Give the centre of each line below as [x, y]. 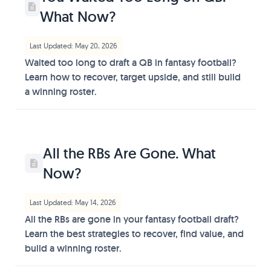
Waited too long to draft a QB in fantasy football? [131, 63]
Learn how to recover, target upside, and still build [133, 77]
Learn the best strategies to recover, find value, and [134, 234]
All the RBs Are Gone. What [130, 153]
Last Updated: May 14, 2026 [73, 202]
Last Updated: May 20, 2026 [73, 46]
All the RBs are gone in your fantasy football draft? [132, 219]
